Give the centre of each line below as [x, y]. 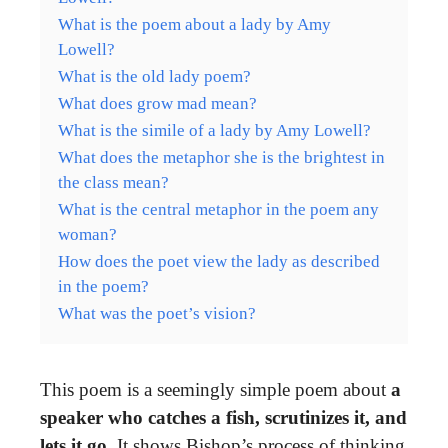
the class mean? [113, 182]
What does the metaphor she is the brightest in [221, 157]
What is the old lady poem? [154, 76]
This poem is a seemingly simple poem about [215, 389]
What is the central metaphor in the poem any [218, 209]
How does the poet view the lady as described [219, 261]
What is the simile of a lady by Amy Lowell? [214, 130]
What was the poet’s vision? [157, 313]
